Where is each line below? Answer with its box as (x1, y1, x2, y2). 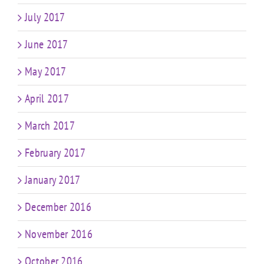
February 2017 (25, 145, 85, 161)
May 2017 (25, 64, 67, 80)
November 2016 (25, 226, 93, 242)
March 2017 (25, 118, 75, 134)
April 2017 (25, 91, 69, 107)
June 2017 (25, 37, 68, 52)
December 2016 (25, 199, 91, 215)
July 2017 (25, 9, 65, 25)
